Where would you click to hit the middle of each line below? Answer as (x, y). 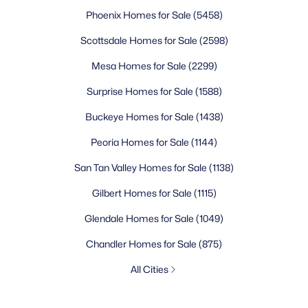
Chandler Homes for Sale (142, 244)
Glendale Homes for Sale (140, 218)
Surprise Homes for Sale (141, 91)
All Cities (149, 269)
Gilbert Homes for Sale (143, 193)
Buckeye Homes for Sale (140, 117)
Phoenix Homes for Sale (139, 15)
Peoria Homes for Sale (141, 142)
